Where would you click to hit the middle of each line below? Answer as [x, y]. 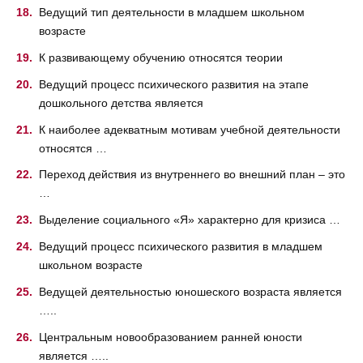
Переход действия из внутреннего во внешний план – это [192, 175]
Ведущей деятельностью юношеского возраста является [190, 291]
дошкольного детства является [121, 102]
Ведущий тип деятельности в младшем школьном [172, 13]
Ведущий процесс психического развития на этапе [174, 84]
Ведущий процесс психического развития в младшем [181, 247]
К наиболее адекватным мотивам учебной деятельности [190, 129]
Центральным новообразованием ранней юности [171, 337]
